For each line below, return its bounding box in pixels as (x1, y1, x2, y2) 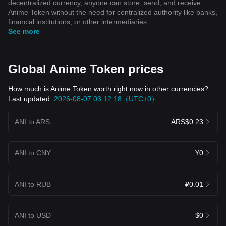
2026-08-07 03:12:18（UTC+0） (54, 94, 158, 103)
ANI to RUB (15, 180, 51, 188)
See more (8, 27, 40, 35)
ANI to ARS (15, 117, 50, 126)
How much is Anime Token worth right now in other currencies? (8, 84, 208, 93)
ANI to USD (15, 211, 51, 219)
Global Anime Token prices (8, 62, 163, 76)
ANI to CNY (15, 148, 51, 157)
